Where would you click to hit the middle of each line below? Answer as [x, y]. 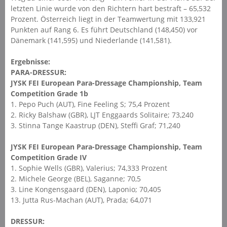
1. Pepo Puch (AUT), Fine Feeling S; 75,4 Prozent [90, 104]
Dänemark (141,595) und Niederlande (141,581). [91, 40]
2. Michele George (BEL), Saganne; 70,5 [75, 178]
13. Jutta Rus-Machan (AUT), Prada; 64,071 [81, 200]
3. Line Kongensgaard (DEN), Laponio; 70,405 [86, 189]
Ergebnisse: [30, 61]
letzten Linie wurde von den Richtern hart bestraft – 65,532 [110, 8]
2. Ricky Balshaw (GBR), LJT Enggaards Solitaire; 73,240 [102, 115]
